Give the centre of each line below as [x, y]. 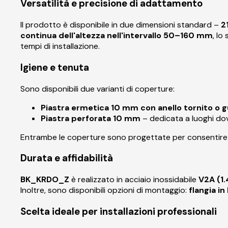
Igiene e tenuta [55, 67]
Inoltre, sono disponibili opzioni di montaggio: [105, 190]
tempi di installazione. [60, 46]
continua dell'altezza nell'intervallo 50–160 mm [117, 36]
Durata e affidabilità [67, 158]
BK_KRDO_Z [45, 180]
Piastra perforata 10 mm [91, 118]
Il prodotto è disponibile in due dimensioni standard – [121, 25]
